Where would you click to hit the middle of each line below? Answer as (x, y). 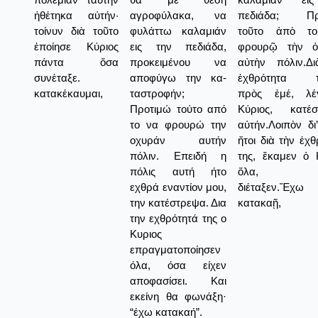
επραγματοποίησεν (175, 249)
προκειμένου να (178, 62)
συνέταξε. (57, 77)
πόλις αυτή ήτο (178, 171)
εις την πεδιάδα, (178, 46)
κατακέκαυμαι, (68, 93)
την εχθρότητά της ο (178, 218)
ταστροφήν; (157, 93)
